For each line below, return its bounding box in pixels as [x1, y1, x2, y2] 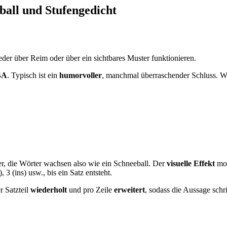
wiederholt [30, 185, 67, 194]
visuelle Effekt [167, 159, 215, 168]
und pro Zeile [67, 185, 114, 194]
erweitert [114, 185, 145, 194]
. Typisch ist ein [7, 70, 59, 80]
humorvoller [59, 70, 102, 80]
